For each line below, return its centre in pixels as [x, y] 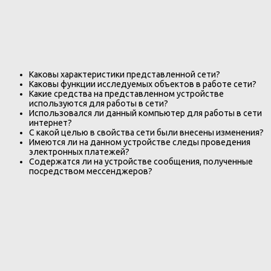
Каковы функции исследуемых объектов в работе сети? [143, 84]
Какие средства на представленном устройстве [126, 94]
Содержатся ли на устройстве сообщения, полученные [141, 162]
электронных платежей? [79, 152]
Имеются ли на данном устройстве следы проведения [140, 142]
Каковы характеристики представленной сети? [125, 75]
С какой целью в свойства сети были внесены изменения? [146, 133]
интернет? [51, 123]
